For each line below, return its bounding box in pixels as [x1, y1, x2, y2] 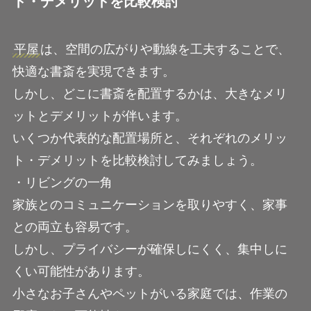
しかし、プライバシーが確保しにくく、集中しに [12, 242, 287, 257]
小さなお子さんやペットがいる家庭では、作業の [12, 287, 287, 301]
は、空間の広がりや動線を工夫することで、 [40, 42, 290, 57]
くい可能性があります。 [12, 264, 150, 279]
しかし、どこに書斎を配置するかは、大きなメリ [12, 87, 287, 101]
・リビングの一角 [12, 176, 112, 190]
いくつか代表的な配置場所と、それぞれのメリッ [12, 131, 287, 146]
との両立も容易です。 [12, 220, 137, 235]
